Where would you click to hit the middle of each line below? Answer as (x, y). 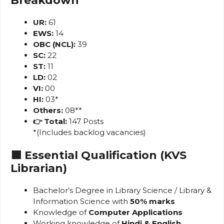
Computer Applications (135, 212)
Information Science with (81, 201)
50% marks (152, 201)
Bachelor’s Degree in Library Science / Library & (122, 190)
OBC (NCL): (54, 44)
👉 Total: (50, 121)
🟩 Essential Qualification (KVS (98, 155)
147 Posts (85, 121)
